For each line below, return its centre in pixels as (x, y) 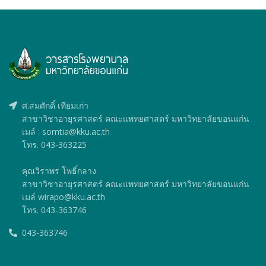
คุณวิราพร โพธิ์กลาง (59, 170)
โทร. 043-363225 (54, 144)
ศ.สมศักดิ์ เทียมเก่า (55, 105)
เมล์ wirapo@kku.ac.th (64, 197)
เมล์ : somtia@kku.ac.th (66, 131)
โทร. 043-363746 (54, 210)
